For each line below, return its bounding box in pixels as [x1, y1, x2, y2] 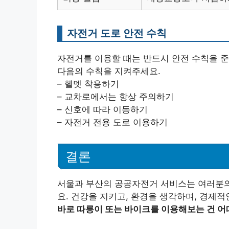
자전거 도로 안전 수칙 [67, 26, 167, 39]
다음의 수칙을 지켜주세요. [57, 65, 161, 76]
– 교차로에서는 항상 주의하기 [57, 91, 174, 102]
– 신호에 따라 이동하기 [57, 104, 148, 114]
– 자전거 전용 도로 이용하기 [57, 117, 168, 127]
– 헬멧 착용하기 [57, 78, 119, 89]
